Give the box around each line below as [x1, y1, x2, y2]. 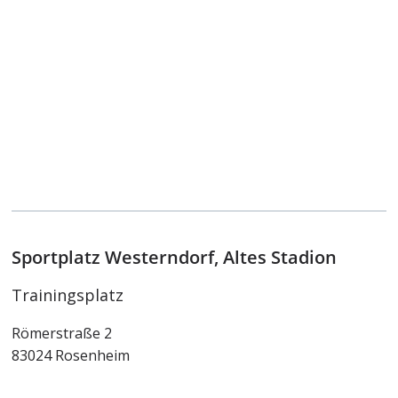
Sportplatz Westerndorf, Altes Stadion [12, 244, 342, 269]
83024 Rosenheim [12, 345, 131, 365]
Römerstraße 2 [12, 322, 113, 343]
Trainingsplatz [12, 283, 124, 306]
